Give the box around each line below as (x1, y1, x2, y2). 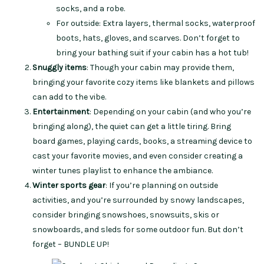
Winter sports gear (32, 180, 105, 191)
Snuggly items (32, 62, 87, 73)
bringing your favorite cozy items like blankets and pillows (32, 77, 255, 88)
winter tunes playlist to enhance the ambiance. (32, 166, 214, 176)
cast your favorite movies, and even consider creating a (32, 151, 243, 161)
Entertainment (32, 107, 90, 117)
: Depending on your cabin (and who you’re (90, 107, 251, 117)
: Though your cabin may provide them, (87, 62, 234, 73)
